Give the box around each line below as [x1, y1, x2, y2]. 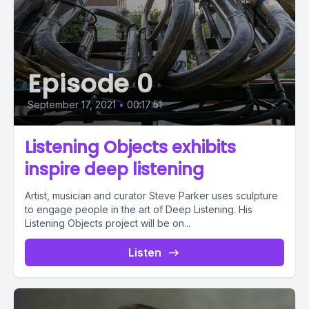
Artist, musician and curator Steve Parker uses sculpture [25, 190, 278, 201]
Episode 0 [28, 66, 154, 101]
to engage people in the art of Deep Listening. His [25, 203, 252, 215]
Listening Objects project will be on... [25, 217, 190, 229]
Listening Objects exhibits [25, 136, 236, 159]
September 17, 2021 [28, 99, 116, 110]
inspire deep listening [25, 158, 204, 181]
